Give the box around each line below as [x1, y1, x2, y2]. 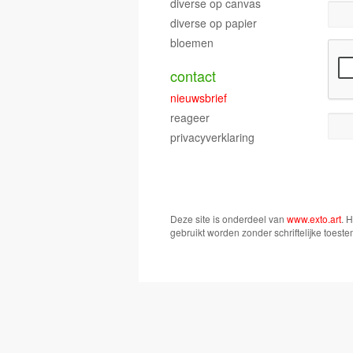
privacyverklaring [170, 129, 255, 145]
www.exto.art [287, 212, 341, 225]
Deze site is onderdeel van [170, 212, 287, 225]
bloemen [170, 35, 214, 50]
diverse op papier [170, 15, 257, 31]
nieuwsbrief [170, 90, 227, 106]
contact [170, 65, 216, 86]
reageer [170, 110, 210, 125]
